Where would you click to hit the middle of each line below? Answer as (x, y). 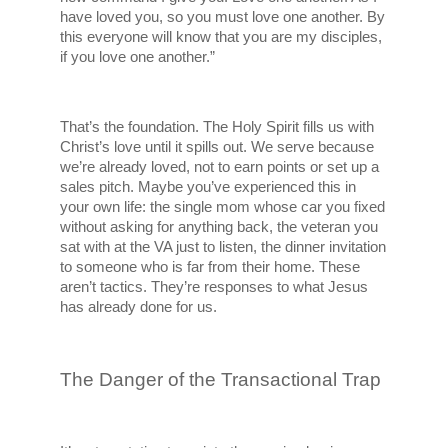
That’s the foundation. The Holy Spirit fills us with (217, 126)
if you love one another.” (138, 56)
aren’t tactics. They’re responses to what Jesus (214, 286)
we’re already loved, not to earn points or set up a (220, 166)
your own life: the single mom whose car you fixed (223, 206)
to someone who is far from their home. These (210, 266)
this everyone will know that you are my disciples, (221, 36)
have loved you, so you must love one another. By (223, 16)
